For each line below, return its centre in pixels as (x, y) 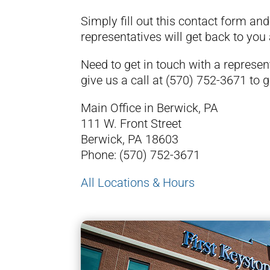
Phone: (100, 155)
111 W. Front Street (131, 124)
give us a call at (124, 80)
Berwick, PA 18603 (130, 139)
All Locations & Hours (138, 183)
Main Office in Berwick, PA (150, 108)
